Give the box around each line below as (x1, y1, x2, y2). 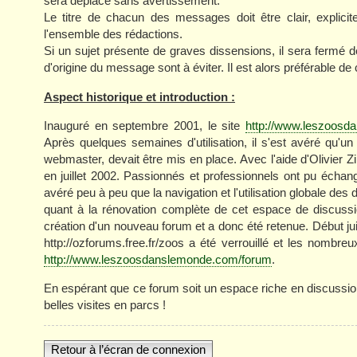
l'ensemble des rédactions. (44, 27, 182, 41)
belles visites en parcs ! (44, 297, 166, 312)
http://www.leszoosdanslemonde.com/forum (44, 252, 272, 266)
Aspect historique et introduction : (44, 89, 235, 104)
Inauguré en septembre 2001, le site (44, 118, 245, 132)
